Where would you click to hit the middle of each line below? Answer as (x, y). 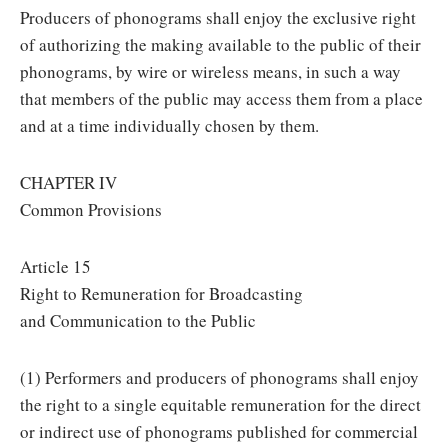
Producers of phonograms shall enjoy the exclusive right (218, 17)
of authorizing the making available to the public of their (220, 44)
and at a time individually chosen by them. (169, 125)
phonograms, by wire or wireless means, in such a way (210, 71)
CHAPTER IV (68, 182)
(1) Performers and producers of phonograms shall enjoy (219, 377)
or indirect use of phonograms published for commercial (219, 431)
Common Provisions (91, 209)
